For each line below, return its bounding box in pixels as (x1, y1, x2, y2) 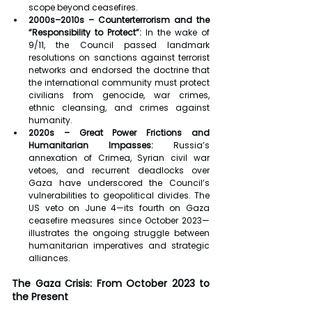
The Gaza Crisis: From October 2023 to (12, 276, 210, 291)
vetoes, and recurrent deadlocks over (29, 164, 210, 177)
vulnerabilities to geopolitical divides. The (29, 189, 210, 202)
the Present (12, 290, 68, 304)
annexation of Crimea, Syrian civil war (29, 152, 210, 164)
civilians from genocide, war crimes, (29, 89, 210, 102)
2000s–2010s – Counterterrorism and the (29, 14, 210, 26)
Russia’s (153, 139, 210, 152)
